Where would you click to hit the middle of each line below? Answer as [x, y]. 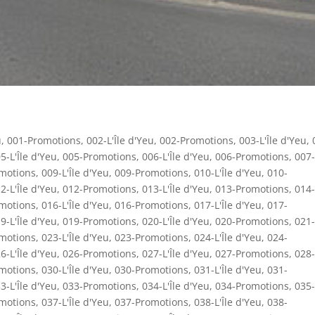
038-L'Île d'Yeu [228, 302]
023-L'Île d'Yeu [75, 237]
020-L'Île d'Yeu [176, 221]
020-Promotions [252, 221]
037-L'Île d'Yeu [75, 302]
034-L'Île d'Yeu [176, 285]
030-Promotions [152, 269]
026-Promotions [99, 253]
